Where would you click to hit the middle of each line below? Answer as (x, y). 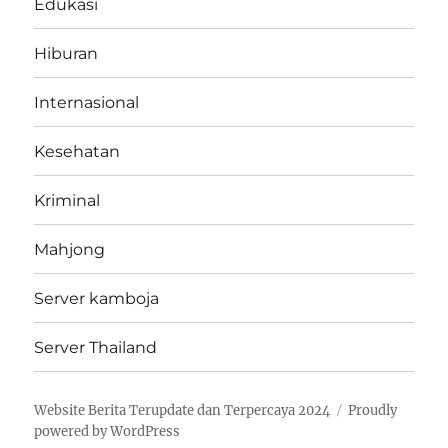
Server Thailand (96, 347)
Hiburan (66, 53)
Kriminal (67, 200)
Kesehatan (77, 151)
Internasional (87, 102)
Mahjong (70, 249)
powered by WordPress (107, 431)
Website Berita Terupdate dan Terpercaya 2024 (182, 410)
